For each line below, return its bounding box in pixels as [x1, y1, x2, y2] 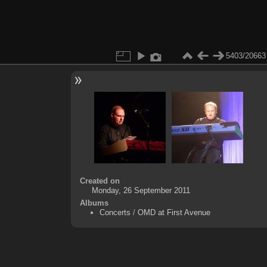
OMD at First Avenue [137, 207, 210, 217]
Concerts [99, 207, 131, 217]
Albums [79, 198, 108, 207]
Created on [79, 176, 120, 185]
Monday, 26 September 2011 [91, 185, 190, 195]
